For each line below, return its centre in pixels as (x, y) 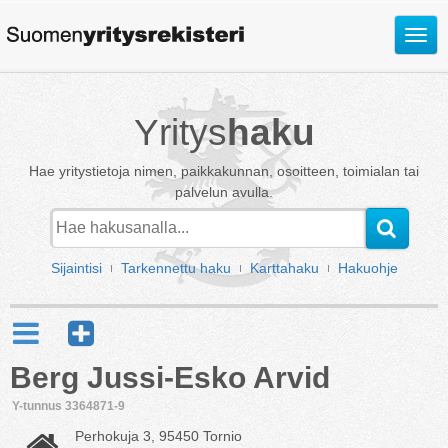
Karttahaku (284, 268)
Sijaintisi (76, 268)
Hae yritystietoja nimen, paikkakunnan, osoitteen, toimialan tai (224, 171)
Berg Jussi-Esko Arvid (170, 377)
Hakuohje (367, 268)
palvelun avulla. (224, 192)
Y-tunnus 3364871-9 (68, 405)
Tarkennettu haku (175, 268)
